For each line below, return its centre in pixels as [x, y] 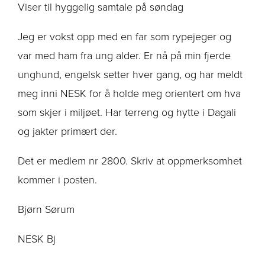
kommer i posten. [57, 180]
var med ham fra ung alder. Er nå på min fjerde [124, 55]
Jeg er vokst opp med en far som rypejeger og [125, 36]
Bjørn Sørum [46, 209]
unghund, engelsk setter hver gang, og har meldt [130, 74]
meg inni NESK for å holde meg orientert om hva [129, 93]
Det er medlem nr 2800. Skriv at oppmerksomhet [130, 161]
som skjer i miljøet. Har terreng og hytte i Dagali [127, 112]
